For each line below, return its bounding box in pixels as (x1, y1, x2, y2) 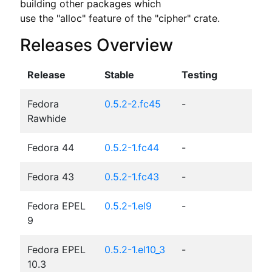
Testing (181, 68, 217, 81)
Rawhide (27, 112, 66, 124)
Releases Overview (19, 34, 173, 55)
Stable (104, 68, 134, 81)
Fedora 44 (27, 141, 74, 154)
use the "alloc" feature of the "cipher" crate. (19, 12, 220, 24)
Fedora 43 (27, 170, 74, 183)
